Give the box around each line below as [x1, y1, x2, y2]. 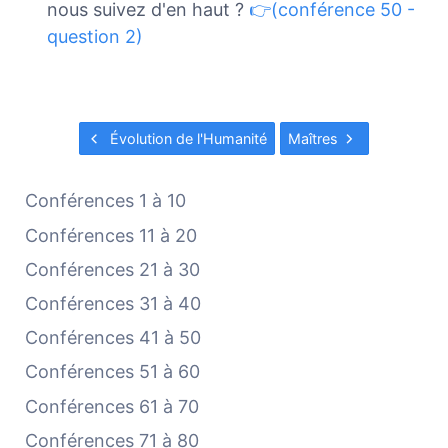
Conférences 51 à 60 [25, 361, 201, 383]
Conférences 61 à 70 [25, 395, 200, 417]
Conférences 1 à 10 [25, 190, 187, 212]
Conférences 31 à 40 [25, 292, 202, 314]
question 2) [46, 26, 143, 48]
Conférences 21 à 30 [25, 258, 201, 280]
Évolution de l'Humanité [105, 129, 267, 147]
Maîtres [288, 129, 343, 147]
